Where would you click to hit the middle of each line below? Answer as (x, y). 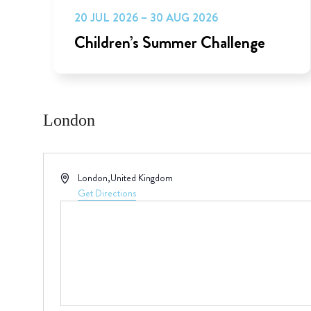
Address (75, 177)
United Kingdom (142, 178)
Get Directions (107, 193)
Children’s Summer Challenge (169, 43)
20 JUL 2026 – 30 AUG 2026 (146, 18)
